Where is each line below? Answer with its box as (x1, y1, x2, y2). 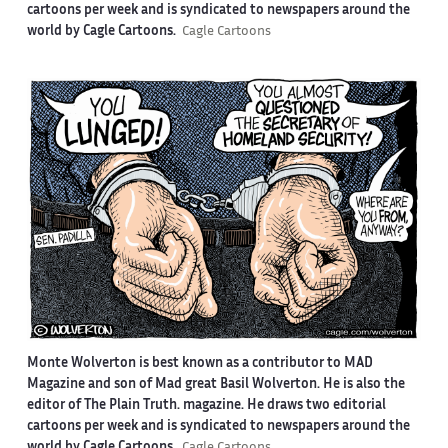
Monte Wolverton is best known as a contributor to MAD (26, 357, 373, 370)
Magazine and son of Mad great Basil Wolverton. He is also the (26, 378, 405, 391)
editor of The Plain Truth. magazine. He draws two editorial (26, 399, 386, 412)
